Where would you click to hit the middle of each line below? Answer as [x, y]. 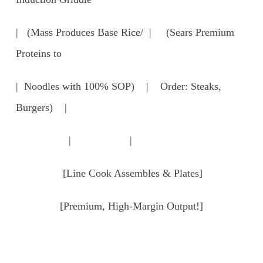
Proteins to [38, 53]
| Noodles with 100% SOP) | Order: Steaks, [118, 86]
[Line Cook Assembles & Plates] [109, 173]
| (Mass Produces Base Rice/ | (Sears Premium [125, 32]
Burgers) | [41, 107]
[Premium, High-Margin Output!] [109, 206]
